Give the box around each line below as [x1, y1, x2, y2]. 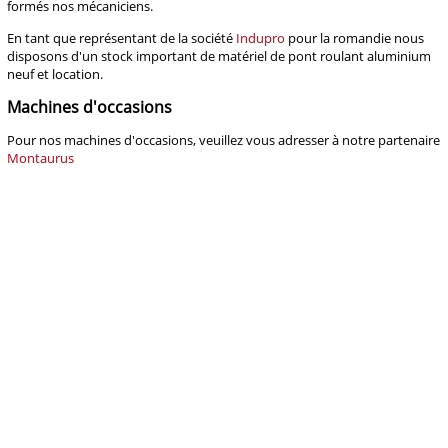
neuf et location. [7, 64, 103, 83]
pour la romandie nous [285, 28, 424, 47]
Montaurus [7, 149, 74, 168]
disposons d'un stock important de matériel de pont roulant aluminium [7, 46, 431, 65]
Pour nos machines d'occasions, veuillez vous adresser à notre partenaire [7, 131, 440, 150]
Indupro [236, 28, 285, 47]
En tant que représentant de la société [7, 28, 236, 47]
